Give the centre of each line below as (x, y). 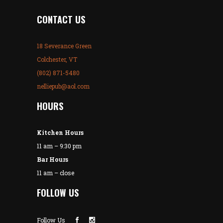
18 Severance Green (64, 46)
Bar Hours (53, 160)
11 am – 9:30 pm (59, 146)
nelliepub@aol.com (63, 86)
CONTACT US (61, 20)
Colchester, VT (57, 59)
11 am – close (56, 173)
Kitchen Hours (60, 133)
